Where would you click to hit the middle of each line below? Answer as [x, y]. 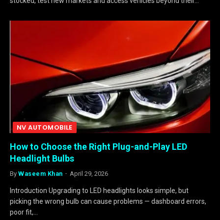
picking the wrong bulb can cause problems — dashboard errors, [108, 201]
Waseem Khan [41, 174]
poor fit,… [24, 212]
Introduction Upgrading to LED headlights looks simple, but [99, 191]
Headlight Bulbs [42, 158]
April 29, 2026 [89, 174]
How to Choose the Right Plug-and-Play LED [98, 147]
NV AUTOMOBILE [45, 127]
